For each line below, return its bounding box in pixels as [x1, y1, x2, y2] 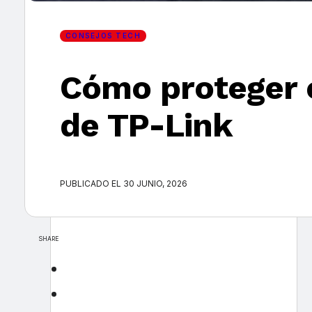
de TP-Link [59, 106, 233, 146]
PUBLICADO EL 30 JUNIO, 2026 [59, 178, 187, 189]
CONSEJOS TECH [65, 31, 141, 40]
